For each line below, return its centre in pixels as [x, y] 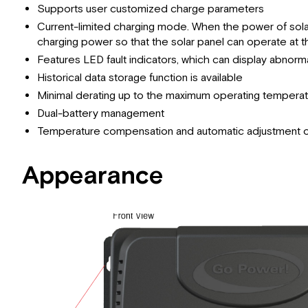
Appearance [92, 176]
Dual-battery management [101, 113]
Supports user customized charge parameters [151, 9]
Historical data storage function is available [140, 78]
